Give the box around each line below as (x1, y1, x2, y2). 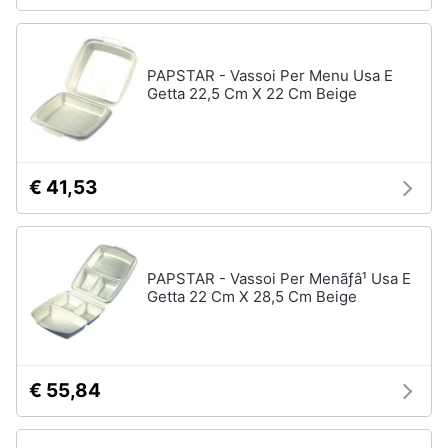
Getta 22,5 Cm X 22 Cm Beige (147, 84, 357, 103)
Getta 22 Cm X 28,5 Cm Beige (147, 287, 357, 306)
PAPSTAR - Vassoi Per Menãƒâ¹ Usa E (147, 269, 411, 288)
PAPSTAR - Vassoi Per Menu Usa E (147, 66, 393, 85)
